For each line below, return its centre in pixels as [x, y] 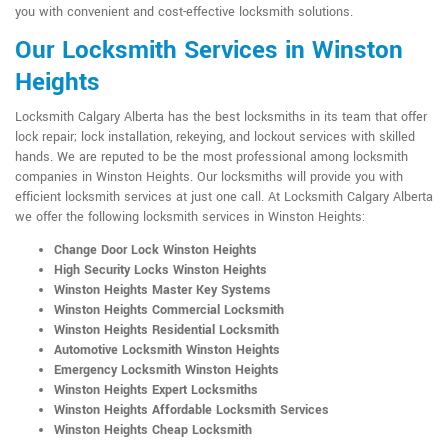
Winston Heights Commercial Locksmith [169, 309]
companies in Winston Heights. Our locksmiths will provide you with [209, 176]
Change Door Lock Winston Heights [155, 249]
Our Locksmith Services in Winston [209, 50]
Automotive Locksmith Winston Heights [167, 349]
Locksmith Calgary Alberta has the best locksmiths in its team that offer [221, 116]
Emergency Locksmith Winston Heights [166, 369]
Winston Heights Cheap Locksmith [153, 429]
